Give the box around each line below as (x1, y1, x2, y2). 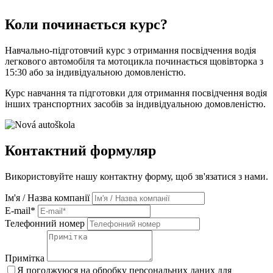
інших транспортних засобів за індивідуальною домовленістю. (5, 99, 266, 110)
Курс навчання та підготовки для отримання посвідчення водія (5, 88, 267, 99)
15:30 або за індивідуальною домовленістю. (5, 67, 186, 78)
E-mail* (5, 205, 35, 216)
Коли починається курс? (5, 16, 168, 33)
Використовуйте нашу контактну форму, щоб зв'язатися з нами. (5, 171, 268, 182)
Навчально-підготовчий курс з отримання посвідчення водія (5, 45, 256, 56)
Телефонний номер (5, 218, 85, 229)
